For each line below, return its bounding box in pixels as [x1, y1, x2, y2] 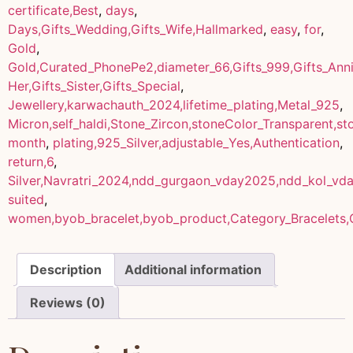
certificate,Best [8, 2, 98, 18]
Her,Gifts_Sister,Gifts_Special [8, 77, 180, 94]
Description [30, 261, 102, 277]
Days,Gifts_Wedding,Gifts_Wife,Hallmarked [8, 20, 263, 37]
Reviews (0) [30, 294, 106, 310]
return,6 [8, 153, 54, 169]
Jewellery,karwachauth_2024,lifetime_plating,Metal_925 [8, 96, 340, 113]
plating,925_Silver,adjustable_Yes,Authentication [53, 134, 340, 150]
